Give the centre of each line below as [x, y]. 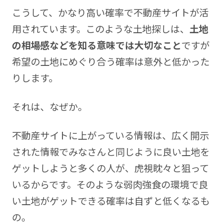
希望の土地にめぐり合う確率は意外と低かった [111, 61]
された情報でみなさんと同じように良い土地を [111, 151]
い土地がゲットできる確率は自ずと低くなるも [111, 200]
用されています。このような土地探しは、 [100, 28]
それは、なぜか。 [49, 106]
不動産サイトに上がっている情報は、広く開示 [110, 135]
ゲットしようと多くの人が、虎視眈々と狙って [110, 168]
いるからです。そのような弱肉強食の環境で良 [110, 184]
